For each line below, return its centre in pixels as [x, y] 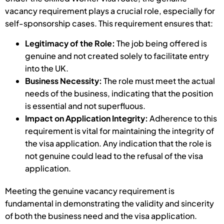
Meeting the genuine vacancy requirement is [90, 190]
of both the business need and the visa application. [102, 215]
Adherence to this [183, 118]
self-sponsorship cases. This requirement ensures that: [109, 23]
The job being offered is [162, 43]
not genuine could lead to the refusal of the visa [114, 155]
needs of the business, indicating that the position [119, 93]
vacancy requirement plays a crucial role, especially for [110, 11]
